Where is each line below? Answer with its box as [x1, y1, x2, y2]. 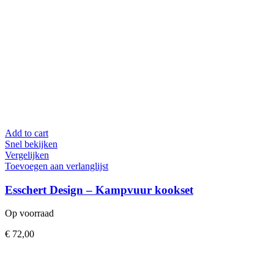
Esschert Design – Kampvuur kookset [5, 183, 193, 196]
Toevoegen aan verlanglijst [5, 160, 108, 171]
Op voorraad [5, 208, 54, 219]
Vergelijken [5, 149, 49, 160]
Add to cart [5, 127, 48, 138]
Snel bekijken [5, 138, 57, 149]
